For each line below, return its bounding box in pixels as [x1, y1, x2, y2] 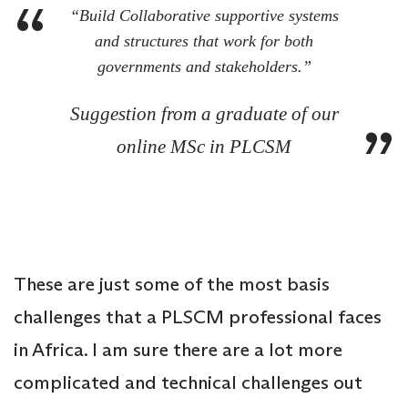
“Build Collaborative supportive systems [69, 6, 339, 25]
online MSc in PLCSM [117, 136, 291, 158]
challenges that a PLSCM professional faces [14, 305, 382, 330]
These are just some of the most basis [14, 272, 330, 297]
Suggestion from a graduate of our [69, 103, 339, 126]
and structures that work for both [95, 32, 313, 51]
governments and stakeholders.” [97, 57, 311, 76]
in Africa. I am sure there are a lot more [14, 338, 342, 362]
